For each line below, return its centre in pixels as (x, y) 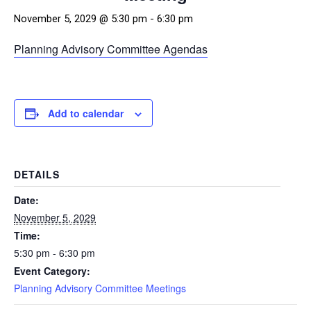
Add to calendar (86, 113)
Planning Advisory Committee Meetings (100, 288)
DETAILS (37, 174)
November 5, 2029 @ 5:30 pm (81, 19)
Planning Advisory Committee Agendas (111, 49)
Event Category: (52, 271)
